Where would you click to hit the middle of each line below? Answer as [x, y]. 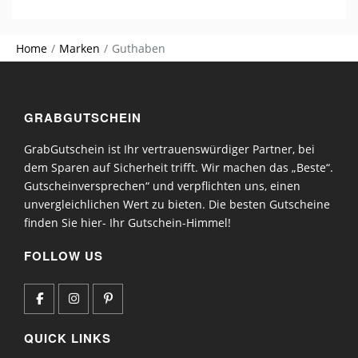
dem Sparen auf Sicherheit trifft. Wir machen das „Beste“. [179, 167]
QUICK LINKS [68, 338]
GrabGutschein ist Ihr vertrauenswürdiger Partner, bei [169, 149]
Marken [80, 48]
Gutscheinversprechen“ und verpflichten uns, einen [162, 185]
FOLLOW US [64, 255]
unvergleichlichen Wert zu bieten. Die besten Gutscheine [177, 204]
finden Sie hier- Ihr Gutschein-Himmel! [127, 222]
